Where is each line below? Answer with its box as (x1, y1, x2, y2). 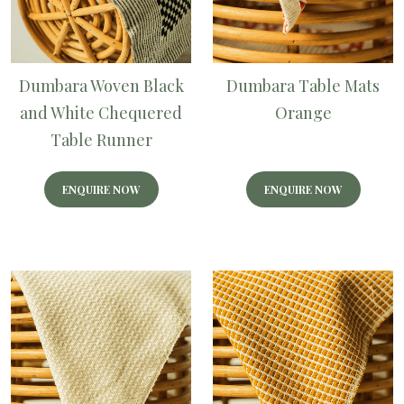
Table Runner (50, 129, 152, 151)
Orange (274, 102, 332, 124)
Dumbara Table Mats (226, 75, 380, 96)
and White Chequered (20, 102, 182, 124)
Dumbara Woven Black (18, 75, 184, 96)
